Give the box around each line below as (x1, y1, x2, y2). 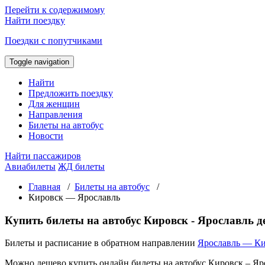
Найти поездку (5, 15, 65, 25)
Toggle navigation (9, 57, 69, 66)
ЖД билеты (58, 161, 105, 172)
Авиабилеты (5, 161, 56, 172)
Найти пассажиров (5, 151, 81, 161)
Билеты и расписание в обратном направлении (5, 238, 198, 248)
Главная (28, 182, 60, 192)
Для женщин (28, 99, 80, 109)
